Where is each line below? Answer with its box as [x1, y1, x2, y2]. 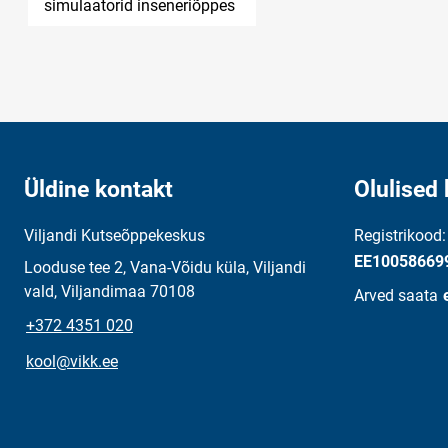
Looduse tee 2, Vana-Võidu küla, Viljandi [24, 258, 306, 277]
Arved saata [354, 286, 438, 305]
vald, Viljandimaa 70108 [24, 282, 195, 301]
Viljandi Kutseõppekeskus [24, 226, 205, 245]
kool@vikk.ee [26, 352, 118, 371]
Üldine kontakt [24, 176, 173, 203]
